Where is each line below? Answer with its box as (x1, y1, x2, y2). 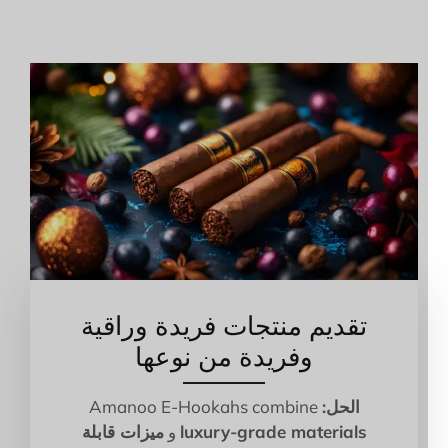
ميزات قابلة (101, 421, 184, 443)
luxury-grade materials (199, 421, 387, 443)
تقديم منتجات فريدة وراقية (101, 309, 387, 343)
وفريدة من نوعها (155, 340, 333, 374)
